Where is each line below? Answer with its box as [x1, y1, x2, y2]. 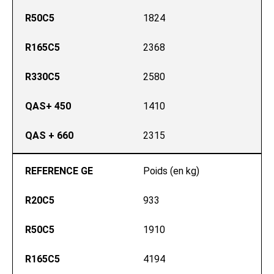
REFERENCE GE [25, 165, 93, 177]
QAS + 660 [25, 130, 73, 141]
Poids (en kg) [143, 165, 199, 177]
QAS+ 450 [25, 100, 71, 112]
